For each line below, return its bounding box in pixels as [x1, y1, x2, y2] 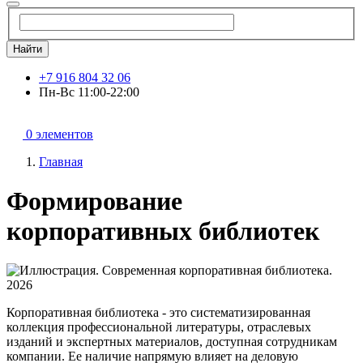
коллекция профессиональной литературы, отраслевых [6, 320, 311, 335]
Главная [39, 154, 83, 169]
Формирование [6, 186, 182, 216]
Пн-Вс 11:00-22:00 [39, 84, 139, 99]
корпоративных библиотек [6, 216, 319, 246]
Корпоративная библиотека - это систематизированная [6, 305, 310, 320]
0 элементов [26, 126, 93, 141]
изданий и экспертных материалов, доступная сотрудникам [6, 335, 337, 349]
